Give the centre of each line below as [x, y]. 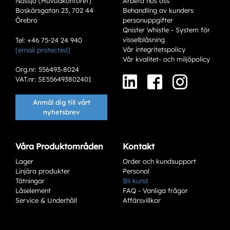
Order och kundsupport [159, 161]
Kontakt [139, 146]
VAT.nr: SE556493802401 [53, 79]
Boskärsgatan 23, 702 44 [54, 10]
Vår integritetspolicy [154, 49]
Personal [136, 171]
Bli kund [135, 180]
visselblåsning [144, 39]
